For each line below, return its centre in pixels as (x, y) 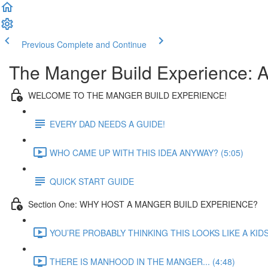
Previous (38, 44)
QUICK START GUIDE (92, 181)
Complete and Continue (102, 44)
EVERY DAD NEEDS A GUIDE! (107, 124)
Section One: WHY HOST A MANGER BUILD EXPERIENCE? (143, 204)
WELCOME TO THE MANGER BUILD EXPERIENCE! (127, 95)
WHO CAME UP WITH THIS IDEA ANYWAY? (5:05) (147, 152)
